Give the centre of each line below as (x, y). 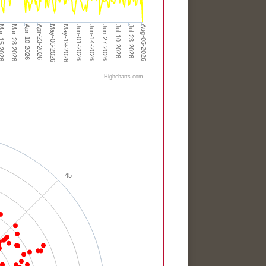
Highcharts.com (123, 77)
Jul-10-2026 (118, 41)
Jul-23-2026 (131, 41)
